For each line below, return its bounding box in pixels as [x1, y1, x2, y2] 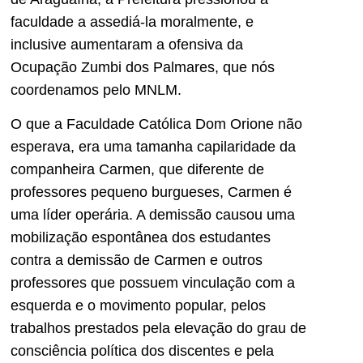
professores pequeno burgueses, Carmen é [11, 183, 292, 200]
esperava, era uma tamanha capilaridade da [11, 138, 296, 155]
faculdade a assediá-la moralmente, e [11, 13, 254, 30]
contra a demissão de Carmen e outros [11, 251, 263, 268]
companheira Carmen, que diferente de [11, 160, 264, 177]
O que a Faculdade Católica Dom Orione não [11, 115, 302, 132]
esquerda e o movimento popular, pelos [11, 297, 266, 314]
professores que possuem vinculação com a [11, 274, 295, 291]
